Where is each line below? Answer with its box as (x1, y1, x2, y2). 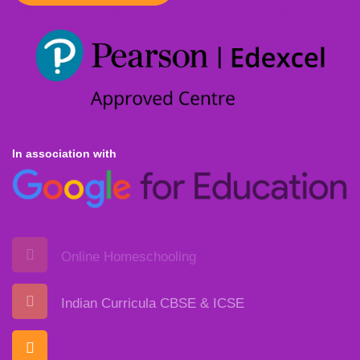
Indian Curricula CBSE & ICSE (61, 296, 244, 312)
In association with (12, 146, 117, 160)
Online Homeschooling (61, 249, 196, 265)
